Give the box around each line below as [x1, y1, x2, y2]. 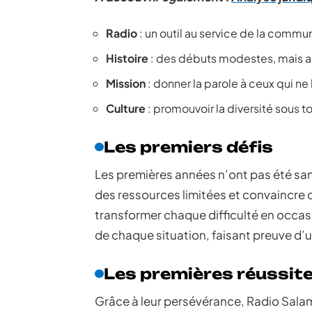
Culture [106, 101, 146, 116]
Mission [106, 76, 146, 91]
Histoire [106, 51, 148, 65]
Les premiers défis [103, 138, 273, 156]
